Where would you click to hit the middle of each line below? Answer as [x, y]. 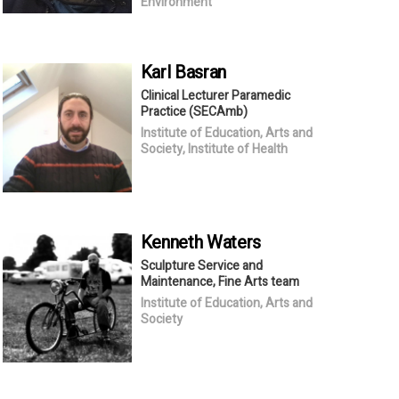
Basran [201, 72]
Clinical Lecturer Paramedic [215, 95]
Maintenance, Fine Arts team [220, 281]
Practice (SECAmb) [194, 111]
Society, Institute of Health [214, 149]
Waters [234, 242]
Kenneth [174, 242]
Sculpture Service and [201, 265]
